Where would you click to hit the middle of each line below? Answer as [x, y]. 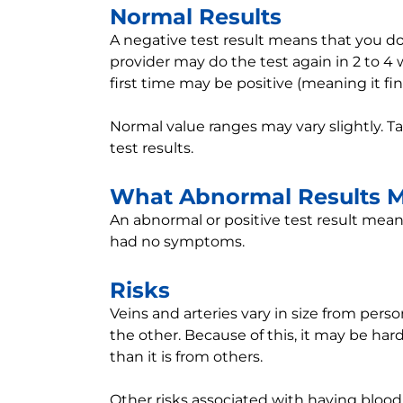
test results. [152, 148]
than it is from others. [186, 357]
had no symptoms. [177, 242]
